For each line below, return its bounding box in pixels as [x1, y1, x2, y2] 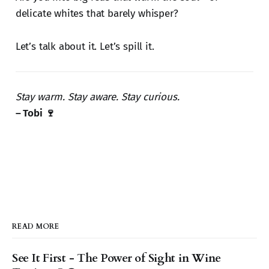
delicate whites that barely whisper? [15, 7, 178, 20]
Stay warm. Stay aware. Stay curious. [15, 91, 180, 104]
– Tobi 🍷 [15, 107, 55, 120]
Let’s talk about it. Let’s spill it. [15, 40, 154, 53]
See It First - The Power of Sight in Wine [12, 250, 222, 267]
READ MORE [12, 222, 59, 232]
